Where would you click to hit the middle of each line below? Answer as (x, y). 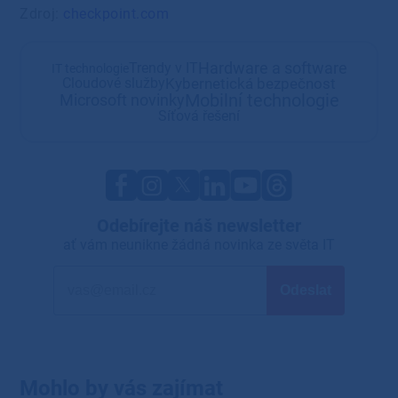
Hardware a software (272, 68)
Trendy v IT (163, 68)
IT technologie (90, 68)
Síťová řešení (199, 115)
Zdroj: (42, 14)
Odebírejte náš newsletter (199, 225)
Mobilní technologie (262, 100)
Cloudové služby (114, 84)
